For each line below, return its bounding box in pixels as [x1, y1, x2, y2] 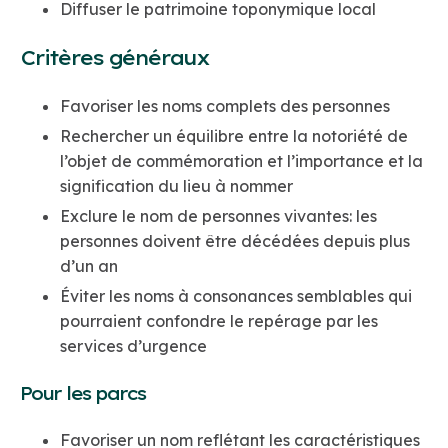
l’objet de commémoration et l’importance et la [60, 151, 423, 172]
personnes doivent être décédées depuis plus [60, 231, 410, 252]
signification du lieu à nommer [60, 176, 293, 197]
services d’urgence [60, 336, 207, 357]
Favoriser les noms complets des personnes [60, 96, 390, 117]
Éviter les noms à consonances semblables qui [60, 286, 412, 307]
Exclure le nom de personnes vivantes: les [60, 206, 377, 227]
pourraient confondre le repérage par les [60, 311, 378, 332]
